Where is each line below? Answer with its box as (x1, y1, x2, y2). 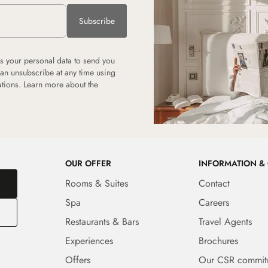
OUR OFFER (65, 157, 112, 169)
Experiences (65, 233, 114, 248)
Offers (65, 252, 91, 267)
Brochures (198, 233, 238, 248)
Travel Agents (198, 214, 252, 229)
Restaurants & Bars (65, 214, 139, 229)
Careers (198, 195, 229, 209)
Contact (198, 176, 230, 190)
